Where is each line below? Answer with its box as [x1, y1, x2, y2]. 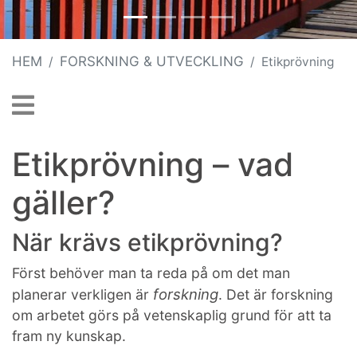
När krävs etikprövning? [12, 227, 283, 257]
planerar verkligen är [12, 285, 153, 303]
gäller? [12, 182, 115, 222]
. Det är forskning [218, 285, 333, 303]
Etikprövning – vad [12, 144, 293, 184]
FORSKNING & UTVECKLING [60, 53, 244, 69]
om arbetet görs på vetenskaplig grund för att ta [12, 306, 331, 324]
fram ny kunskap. [12, 327, 126, 344]
